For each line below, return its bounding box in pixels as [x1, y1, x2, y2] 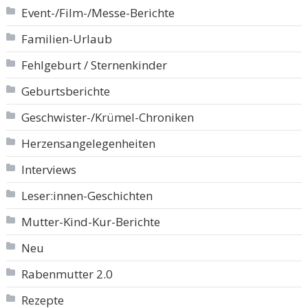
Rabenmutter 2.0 [21, 265, 113, 282]
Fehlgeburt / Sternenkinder [21, 56, 167, 73]
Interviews [21, 161, 76, 177]
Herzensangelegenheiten [21, 135, 155, 151]
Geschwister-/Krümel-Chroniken [21, 109, 194, 125]
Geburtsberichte [21, 82, 110, 99]
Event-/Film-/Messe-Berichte [21, 4, 175, 21]
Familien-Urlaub [21, 30, 112, 47]
